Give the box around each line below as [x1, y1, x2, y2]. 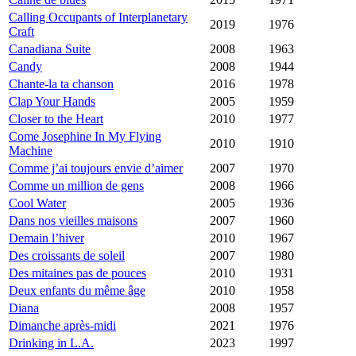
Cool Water [9, 196, 66, 211]
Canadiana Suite [9, 42, 91, 56]
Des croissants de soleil [9, 249, 125, 263]
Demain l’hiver [9, 231, 84, 246]
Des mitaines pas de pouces [9, 266, 146, 281]
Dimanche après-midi [9, 319, 116, 333]
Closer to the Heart [9, 112, 103, 126]
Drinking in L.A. [9, 336, 94, 350]
